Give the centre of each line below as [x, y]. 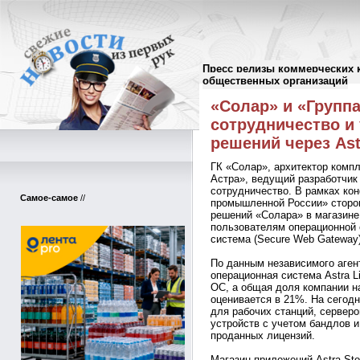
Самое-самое [49, 198]
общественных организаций [275, 81]
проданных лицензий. [263, 335]
